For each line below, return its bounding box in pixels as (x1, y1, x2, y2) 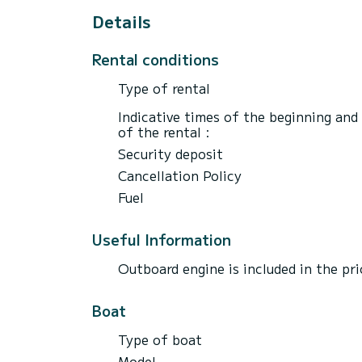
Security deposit (118, 143, 223, 163)
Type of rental (118, 78, 210, 98)
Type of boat (118, 329, 202, 349)
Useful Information (92, 228, 231, 250)
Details (92, 9, 150, 33)
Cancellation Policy (118, 165, 242, 185)
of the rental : (118, 121, 210, 141)
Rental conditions (92, 48, 219, 69)
